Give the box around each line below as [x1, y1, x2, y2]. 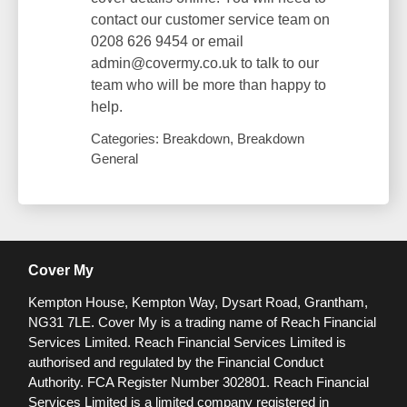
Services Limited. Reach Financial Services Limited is [28, 334, 346, 351]
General [91, 151, 138, 167]
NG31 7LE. [28, 314, 98, 331]
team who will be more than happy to [91, 77, 326, 94]
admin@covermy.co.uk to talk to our [91, 55, 319, 72]
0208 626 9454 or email [91, 34, 243, 50]
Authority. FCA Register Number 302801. [28, 374, 270, 391]
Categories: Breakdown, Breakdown [91, 131, 304, 147]
